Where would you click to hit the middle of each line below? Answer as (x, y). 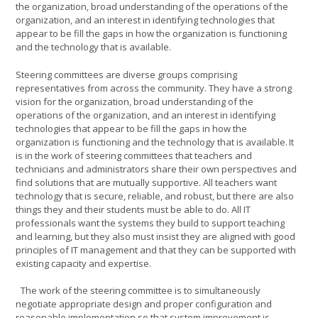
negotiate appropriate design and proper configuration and (144, 304)
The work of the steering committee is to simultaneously (138, 290)
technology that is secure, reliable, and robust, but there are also (155, 196)
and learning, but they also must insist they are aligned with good (155, 236)
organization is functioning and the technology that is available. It (155, 142)
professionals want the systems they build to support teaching (150, 223)
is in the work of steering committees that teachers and (134, 155)
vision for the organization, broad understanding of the (135, 101)
